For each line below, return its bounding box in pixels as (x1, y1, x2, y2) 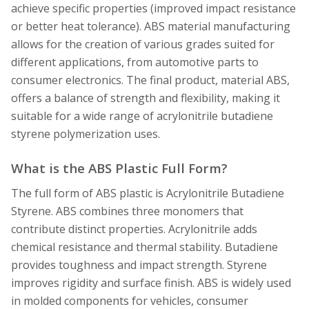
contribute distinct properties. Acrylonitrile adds (11, 221, 257, 237)
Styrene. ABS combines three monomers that (11, 203, 243, 219)
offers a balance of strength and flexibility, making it (11, 90, 280, 106)
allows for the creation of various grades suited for (11, 36, 275, 52)
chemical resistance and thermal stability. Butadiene (11, 239, 278, 255)
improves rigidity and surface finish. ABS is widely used (11, 275, 291, 290)
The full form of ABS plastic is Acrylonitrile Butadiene (11, 185, 284, 201)
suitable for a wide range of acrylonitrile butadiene (11, 108, 273, 123)
